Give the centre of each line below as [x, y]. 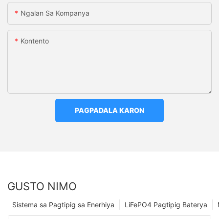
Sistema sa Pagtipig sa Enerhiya [63, 204]
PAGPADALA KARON [109, 110]
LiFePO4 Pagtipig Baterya [166, 204]
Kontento [35, 41]
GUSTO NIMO [42, 186]
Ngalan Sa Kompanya [55, 13]
